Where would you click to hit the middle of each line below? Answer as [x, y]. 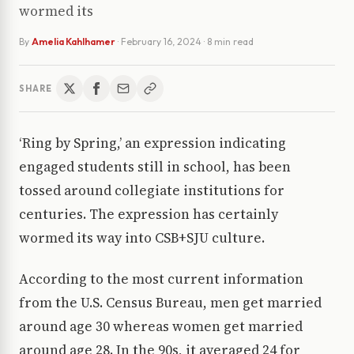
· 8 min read [229, 42]
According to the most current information [161, 279]
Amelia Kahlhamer [73, 42]
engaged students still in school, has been [155, 167]
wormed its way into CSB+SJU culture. [142, 238]
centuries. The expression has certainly [149, 215]
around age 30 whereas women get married [161, 327]
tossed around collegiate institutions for [152, 191]
